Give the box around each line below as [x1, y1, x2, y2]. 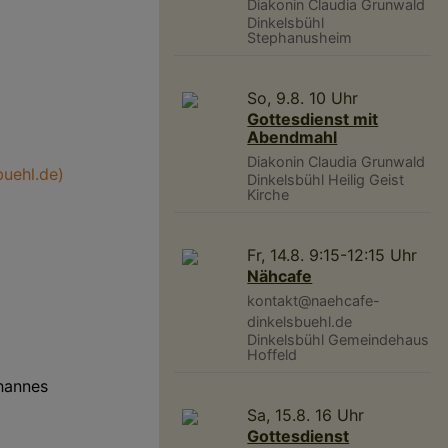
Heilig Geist [328, 171, 405, 189]
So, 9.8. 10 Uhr [247, 88, 359, 109]
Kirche [247, 186, 290, 204]
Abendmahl [247, 127, 338, 148]
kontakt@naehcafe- [247, 292, 381, 310]
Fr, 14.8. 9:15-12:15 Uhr [247, 245, 418, 266]
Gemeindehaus [328, 331, 430, 349]
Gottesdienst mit [247, 109, 379, 130]
